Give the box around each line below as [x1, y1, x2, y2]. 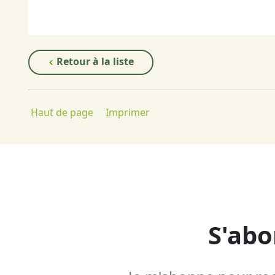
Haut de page [31, 106, 93, 120]
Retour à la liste [54, 55, 134, 69]
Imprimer [106, 106, 150, 120]
